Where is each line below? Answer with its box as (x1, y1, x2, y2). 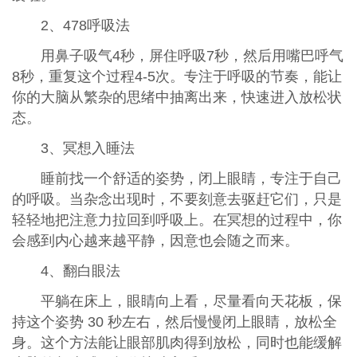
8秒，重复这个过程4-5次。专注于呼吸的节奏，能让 (11, 69, 342, 85)
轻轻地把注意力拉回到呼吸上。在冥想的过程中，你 (11, 212, 342, 229)
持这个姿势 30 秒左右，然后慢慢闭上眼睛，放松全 (11, 314, 337, 331)
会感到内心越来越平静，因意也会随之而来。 (11, 233, 299, 249)
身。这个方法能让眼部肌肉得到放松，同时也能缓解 (11, 335, 342, 351)
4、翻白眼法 (40, 263, 120, 280)
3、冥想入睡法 (40, 140, 135, 157)
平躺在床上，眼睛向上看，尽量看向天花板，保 (40, 293, 342, 310)
